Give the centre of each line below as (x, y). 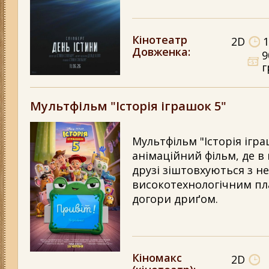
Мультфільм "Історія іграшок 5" (128, 106)
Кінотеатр (160, 40)
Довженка (160, 52)
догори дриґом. (177, 199)
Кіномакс (157, 258)
